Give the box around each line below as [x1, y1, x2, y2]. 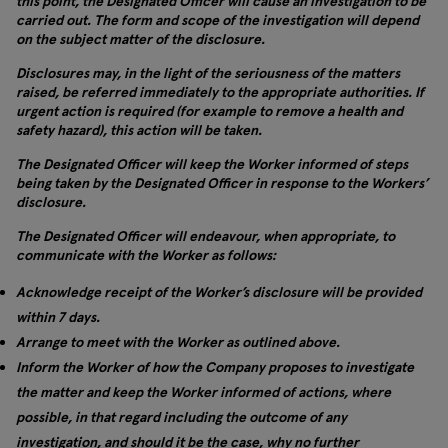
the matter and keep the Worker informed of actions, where [16, 383, 391, 401]
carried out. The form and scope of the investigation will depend [16, 11, 419, 29]
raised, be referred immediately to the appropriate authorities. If [16, 83, 424, 101]
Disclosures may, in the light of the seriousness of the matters [16, 64, 400, 82]
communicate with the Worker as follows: [16, 246, 276, 264]
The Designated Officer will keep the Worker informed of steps [16, 155, 408, 173]
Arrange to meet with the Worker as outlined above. [16, 333, 340, 351]
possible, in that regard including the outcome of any [16, 408, 347, 426]
